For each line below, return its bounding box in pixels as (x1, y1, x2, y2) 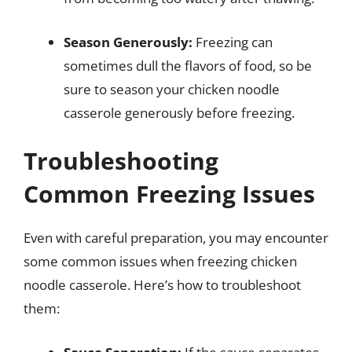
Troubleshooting (24, 145, 218, 177)
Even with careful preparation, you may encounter (24, 229, 328, 247)
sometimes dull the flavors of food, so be (64, 56, 312, 75)
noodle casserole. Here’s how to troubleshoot (24, 276, 301, 294)
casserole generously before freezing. (64, 103, 295, 122)
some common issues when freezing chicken (24, 252, 297, 270)
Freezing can (192, 32, 273, 51)
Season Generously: (64, 32, 192, 51)
